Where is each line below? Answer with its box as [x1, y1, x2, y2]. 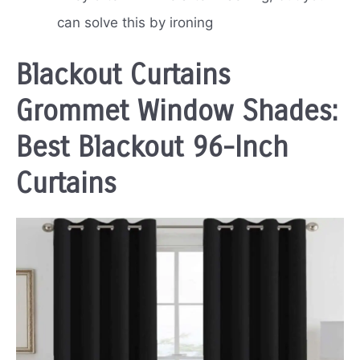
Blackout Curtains [16, 58, 231, 92]
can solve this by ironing [57, 14, 217, 31]
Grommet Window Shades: [16, 94, 337, 128]
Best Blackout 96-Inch [16, 130, 288, 164]
